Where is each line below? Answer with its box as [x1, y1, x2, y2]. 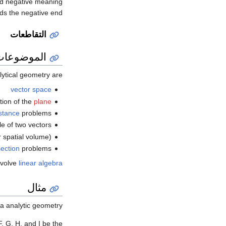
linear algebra [19, 159, 63, 167]
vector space [10, 85, 51, 94]
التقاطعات [10, 29, 47, 39]
